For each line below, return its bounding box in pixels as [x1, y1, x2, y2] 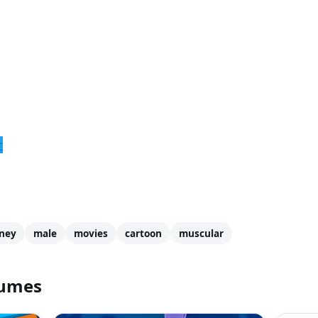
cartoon [125, 226, 162, 240]
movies [74, 226, 108, 240]
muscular [179, 226, 224, 240]
